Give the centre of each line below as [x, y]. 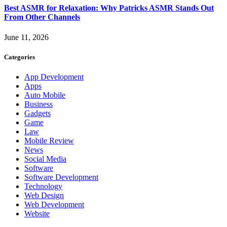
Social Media [45, 159]
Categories [20, 57]
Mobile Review [49, 141]
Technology [43, 186]
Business [39, 104]
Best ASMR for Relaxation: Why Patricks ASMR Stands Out [109, 8]
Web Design [44, 196]
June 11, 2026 [26, 37]
